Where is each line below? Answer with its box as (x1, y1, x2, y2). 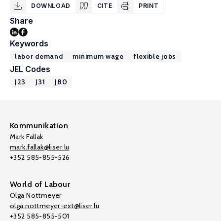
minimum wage (73, 52, 124, 61)
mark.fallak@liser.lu (10, 143, 70, 151)
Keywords (10, 38, 48, 48)
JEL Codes (10, 64, 50, 74)
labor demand (15, 52, 63, 61)
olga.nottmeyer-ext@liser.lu (10, 201, 100, 210)
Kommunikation (10, 121, 69, 130)
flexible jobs (133, 52, 176, 61)
